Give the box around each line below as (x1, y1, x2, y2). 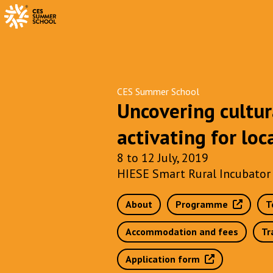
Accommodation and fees (126, 225, 238, 238)
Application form (126, 253, 205, 265)
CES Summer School (117, 85, 199, 97)
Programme (175, 198, 233, 210)
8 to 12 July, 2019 (117, 150, 208, 166)
